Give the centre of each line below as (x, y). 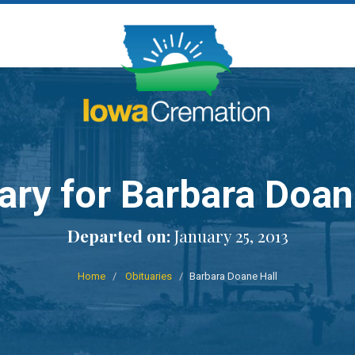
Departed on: (118, 235)
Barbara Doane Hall (233, 276)
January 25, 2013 (229, 235)
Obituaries (149, 276)
